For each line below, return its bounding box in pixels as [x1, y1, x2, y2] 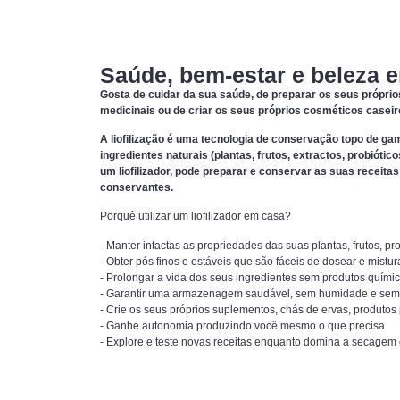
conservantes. [100, 180, 173, 194]
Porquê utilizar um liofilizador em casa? [100, 210, 291, 223]
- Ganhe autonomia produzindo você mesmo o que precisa [100, 319, 385, 332]
